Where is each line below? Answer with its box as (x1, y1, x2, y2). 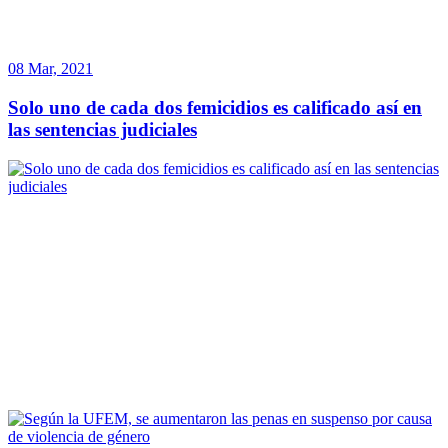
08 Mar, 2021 (8, 60, 93, 78)
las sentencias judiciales (8, 118, 197, 140)
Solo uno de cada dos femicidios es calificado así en (8, 96, 422, 118)
